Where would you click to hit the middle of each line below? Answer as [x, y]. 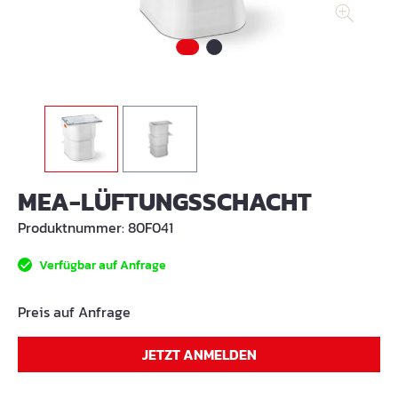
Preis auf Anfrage [74, 312]
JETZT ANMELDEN [199, 354]
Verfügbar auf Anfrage [101, 265]
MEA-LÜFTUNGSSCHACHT [165, 202]
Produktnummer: [73, 227]
